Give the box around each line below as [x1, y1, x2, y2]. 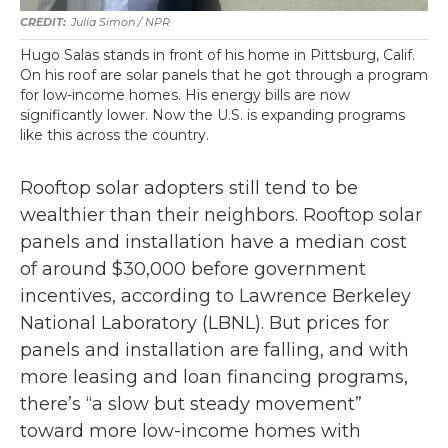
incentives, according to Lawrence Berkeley [20, 285, 411, 307]
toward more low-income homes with [20, 420, 361, 442]
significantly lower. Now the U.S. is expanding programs [20, 106, 405, 124]
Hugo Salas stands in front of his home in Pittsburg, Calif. [20, 46, 415, 64]
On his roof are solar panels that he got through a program [20, 66, 428, 84]
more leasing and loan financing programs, [20, 366, 408, 388]
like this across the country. [20, 126, 209, 144]
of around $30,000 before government [20, 258, 366, 280]
